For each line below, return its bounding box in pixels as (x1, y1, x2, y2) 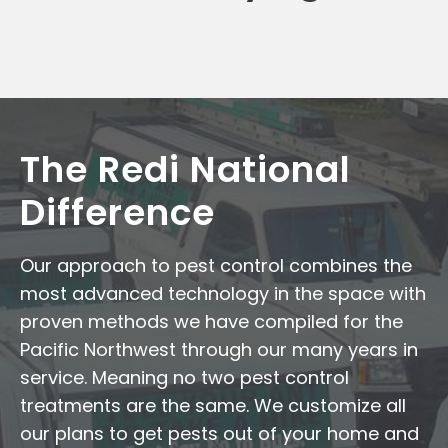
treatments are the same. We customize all (20, 392, 406, 418)
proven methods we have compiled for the (20, 308, 403, 334)
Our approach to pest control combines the (20, 252, 412, 278)
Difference (20, 186, 215, 238)
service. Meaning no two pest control (20, 364, 349, 390)
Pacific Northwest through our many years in (20, 336, 418, 362)
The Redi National (20, 143, 351, 195)
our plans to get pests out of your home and (20, 420, 419, 446)
